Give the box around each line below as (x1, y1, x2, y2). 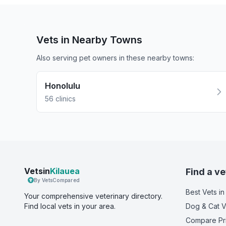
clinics (55, 94, 76, 103)
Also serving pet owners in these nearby (36, 53, 173, 62)
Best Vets (186, 188, 217, 196)
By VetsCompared (34, 177, 80, 183)
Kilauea (50, 166, 80, 176)
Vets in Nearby (36, 34, 110, 46)
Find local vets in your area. (24, 202, 116, 210)
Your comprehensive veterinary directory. (24, 192, 162, 200)
